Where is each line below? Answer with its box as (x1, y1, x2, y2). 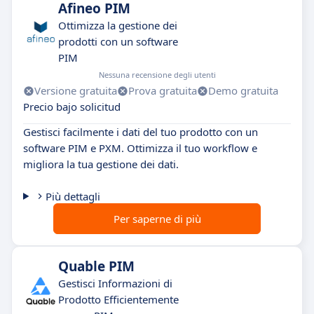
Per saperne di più (113, 212, 201, 226)
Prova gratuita (128, 83, 197, 97)
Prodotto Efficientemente (58, 292, 179, 306)
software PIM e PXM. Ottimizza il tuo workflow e (23, 141, 257, 155)
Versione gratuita (34, 83, 117, 97)
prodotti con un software (58, 34, 178, 48)
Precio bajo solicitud (23, 100, 121, 114)
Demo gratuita (208, 83, 278, 97)
